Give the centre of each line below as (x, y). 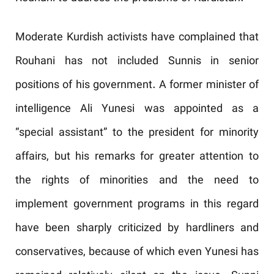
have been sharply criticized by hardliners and (137, 229)
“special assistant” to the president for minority (137, 133)
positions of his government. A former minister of (137, 86)
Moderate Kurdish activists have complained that (137, 38)
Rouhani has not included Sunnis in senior (137, 62)
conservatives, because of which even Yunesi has (137, 253)
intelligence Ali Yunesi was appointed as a (137, 109)
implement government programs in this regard (137, 205)
